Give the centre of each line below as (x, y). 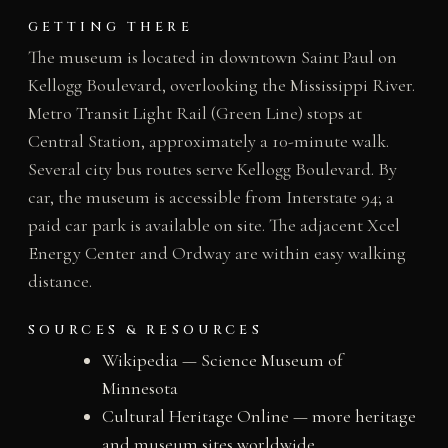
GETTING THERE (110, 26)
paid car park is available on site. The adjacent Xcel (213, 224)
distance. (59, 280)
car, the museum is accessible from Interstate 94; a (210, 196)
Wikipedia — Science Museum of (222, 360)
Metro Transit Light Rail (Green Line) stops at (194, 112)
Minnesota (139, 388)
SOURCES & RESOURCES (145, 330)
